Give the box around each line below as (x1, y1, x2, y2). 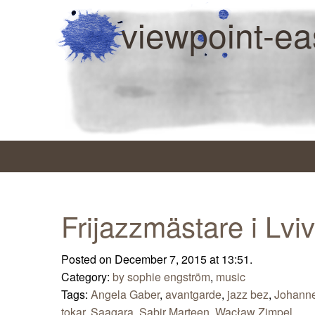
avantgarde (165, 286, 221, 303)
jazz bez (227, 286, 269, 303)
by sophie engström (112, 269, 210, 285)
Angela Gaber (91, 286, 160, 303)
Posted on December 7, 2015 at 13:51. (61, 251, 252, 268)
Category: (61, 269, 112, 285)
